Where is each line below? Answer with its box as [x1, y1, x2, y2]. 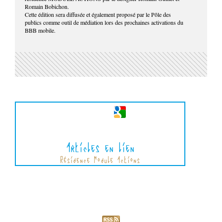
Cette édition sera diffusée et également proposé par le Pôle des [25, 10, 171, 18]
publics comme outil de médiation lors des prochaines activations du [25, 18, 183, 26]
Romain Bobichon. [25, 2, 69, 10]
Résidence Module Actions [60, 155, 140, 165]
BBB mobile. [25, 26, 55, 34]
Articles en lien [66, 140, 134, 155]
